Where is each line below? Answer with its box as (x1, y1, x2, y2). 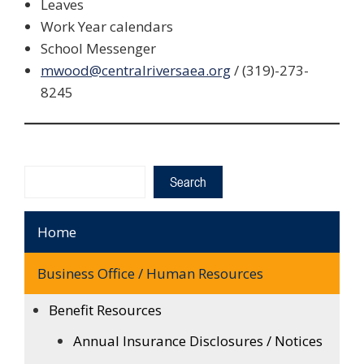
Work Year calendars (41, 17, 173, 37)
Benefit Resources (49, 300, 162, 319)
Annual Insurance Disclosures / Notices (73, 331, 323, 350)
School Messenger (41, 39, 156, 58)
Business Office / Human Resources (37, 263, 263, 283)
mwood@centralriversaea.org (41, 61, 231, 80)
